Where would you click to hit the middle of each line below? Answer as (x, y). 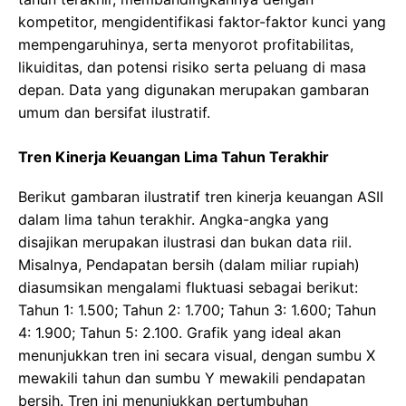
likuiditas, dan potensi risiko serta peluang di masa (192, 68)
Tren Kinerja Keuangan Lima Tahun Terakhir (174, 157)
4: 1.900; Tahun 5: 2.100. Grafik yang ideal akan (179, 333)
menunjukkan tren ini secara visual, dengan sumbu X (197, 356)
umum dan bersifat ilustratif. (114, 113)
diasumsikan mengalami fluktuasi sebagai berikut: (188, 288)
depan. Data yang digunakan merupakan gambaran (193, 90)
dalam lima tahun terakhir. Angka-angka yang (174, 220)
